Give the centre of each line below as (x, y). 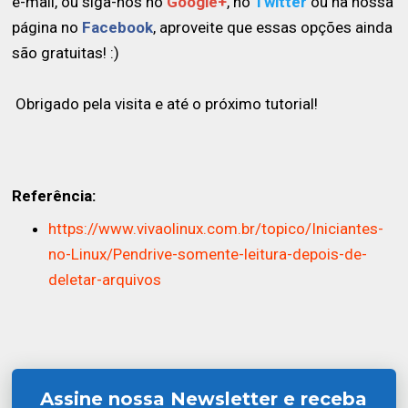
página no (47, 27)
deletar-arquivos (105, 280)
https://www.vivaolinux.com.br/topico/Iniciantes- (216, 229)
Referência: (54, 195)
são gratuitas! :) (66, 52)
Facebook (118, 27)
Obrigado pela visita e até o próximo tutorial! (165, 103)
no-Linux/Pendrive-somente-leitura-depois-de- (208, 255)
